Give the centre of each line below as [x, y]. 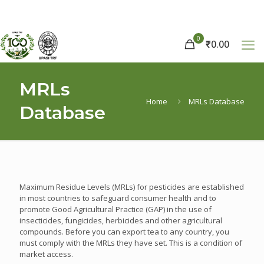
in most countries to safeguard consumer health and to [118, 198]
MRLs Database [217, 101]
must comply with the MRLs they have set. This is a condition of [131, 243]
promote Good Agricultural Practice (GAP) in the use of [115, 209]
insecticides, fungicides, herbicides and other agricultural [121, 220]
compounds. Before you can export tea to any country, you [124, 232]
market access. [46, 254]
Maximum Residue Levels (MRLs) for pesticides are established [132, 187]
